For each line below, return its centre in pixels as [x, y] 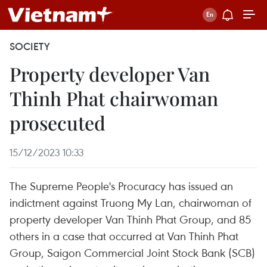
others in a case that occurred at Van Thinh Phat [124, 236]
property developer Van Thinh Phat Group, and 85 [130, 219]
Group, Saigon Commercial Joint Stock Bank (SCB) [132, 252]
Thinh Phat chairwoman [114, 98]
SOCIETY [30, 46]
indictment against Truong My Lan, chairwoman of [131, 202]
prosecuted [58, 122]
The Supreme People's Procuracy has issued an [121, 186]
